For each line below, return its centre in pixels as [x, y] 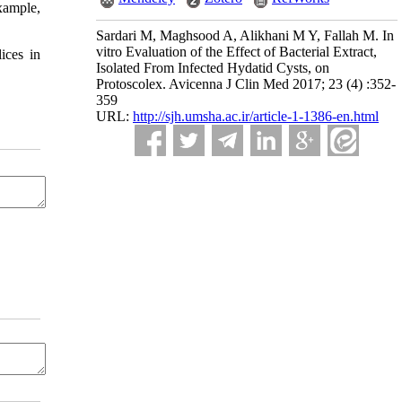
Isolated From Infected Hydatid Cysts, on [213, 68]
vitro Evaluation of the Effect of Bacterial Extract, [236, 52]
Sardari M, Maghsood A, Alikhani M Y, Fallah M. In [245, 35]
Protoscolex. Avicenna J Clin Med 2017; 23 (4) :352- [246, 84]
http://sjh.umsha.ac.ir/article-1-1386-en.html [256, 116]
